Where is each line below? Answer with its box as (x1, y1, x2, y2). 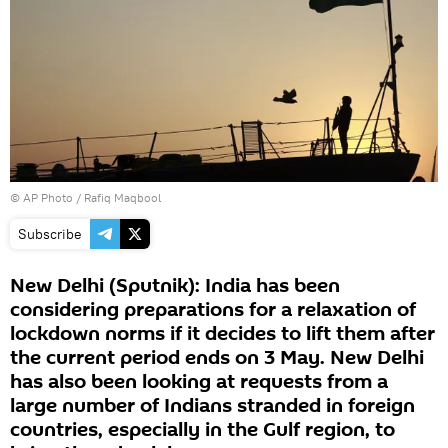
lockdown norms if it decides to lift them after (10, 320, 435, 349)
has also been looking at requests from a (10, 368, 388, 397)
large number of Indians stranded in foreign (10, 392, 415, 421)
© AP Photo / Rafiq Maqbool (10, 190, 161, 206)
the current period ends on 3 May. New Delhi (10, 344, 424, 373)
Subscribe (18, 225, 82, 244)
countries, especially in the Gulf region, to (10, 416, 395, 445)
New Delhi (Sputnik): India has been (10, 272, 340, 301)
